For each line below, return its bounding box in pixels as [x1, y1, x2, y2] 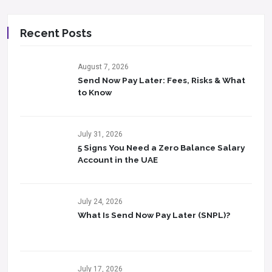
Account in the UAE [78, 155, 158, 165]
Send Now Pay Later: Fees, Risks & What [78, 75, 245, 85]
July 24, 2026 [78, 197, 123, 206]
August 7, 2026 [78, 63, 129, 71]
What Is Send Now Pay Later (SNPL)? [78, 210, 230, 220]
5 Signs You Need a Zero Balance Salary [78, 143, 245, 152]
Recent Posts [20, 27, 92, 39]
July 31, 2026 [78, 130, 123, 138]
